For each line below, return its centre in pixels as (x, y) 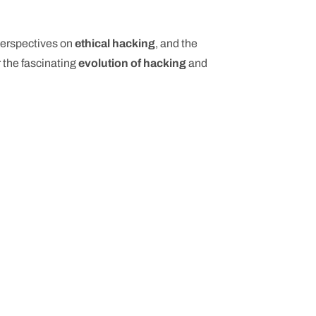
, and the (177, 44)
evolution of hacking (133, 63)
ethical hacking (115, 44)
